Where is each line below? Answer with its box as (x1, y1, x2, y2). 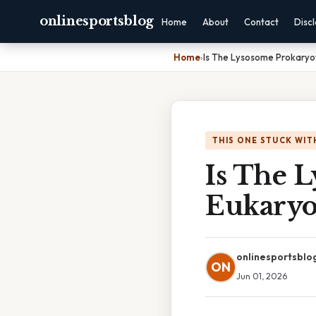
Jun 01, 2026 (236, 270, 287, 281)
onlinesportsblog (39, 13, 154, 29)
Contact (244, 16, 279, 28)
